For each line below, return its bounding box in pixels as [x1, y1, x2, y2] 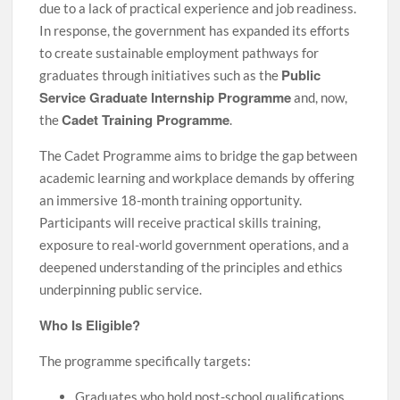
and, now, [291, 89, 348, 105]
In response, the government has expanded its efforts [39, 22, 351, 38]
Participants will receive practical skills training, [39, 214, 321, 230]
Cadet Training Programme [62, 110, 230, 129]
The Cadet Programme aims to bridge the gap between [39, 147, 358, 163]
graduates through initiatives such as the [39, 67, 282, 83]
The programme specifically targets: [39, 353, 252, 369]
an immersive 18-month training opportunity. [39, 192, 303, 208]
